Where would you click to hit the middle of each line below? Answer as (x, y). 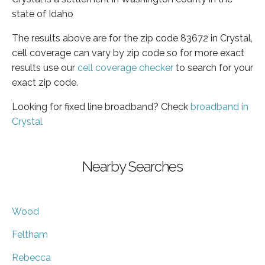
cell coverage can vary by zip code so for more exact (128, 53)
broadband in (219, 106)
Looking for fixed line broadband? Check (101, 106)
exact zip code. (45, 82)
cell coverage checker (125, 67)
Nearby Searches (132, 166)
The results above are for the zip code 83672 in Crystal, (132, 38)
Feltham (30, 234)
